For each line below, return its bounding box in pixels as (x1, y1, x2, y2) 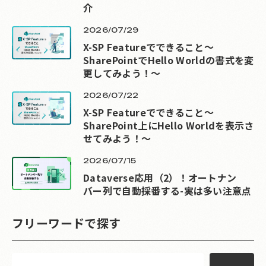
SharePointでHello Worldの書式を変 (83, 52, 254, 67)
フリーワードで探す (12, 214, 121, 232)
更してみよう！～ (83, 65, 161, 80)
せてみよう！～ (83, 131, 151, 145)
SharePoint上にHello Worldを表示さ (83, 118, 254, 132)
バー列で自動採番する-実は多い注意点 (83, 183, 252, 198)
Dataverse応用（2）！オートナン (83, 170, 237, 185)
